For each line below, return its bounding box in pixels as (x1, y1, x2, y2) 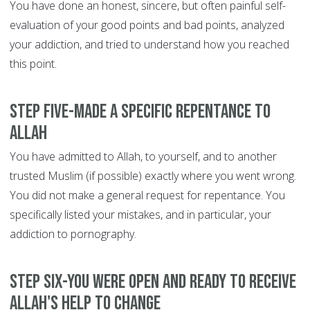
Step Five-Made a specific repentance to (10, 100, 271, 125)
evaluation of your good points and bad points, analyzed (10, 17, 284, 33)
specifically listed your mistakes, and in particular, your (10, 207, 271, 223)
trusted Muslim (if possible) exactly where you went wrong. (10, 168, 296, 184)
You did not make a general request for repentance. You (10, 188, 285, 203)
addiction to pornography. (10, 226, 136, 242)
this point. (10, 56, 57, 72)
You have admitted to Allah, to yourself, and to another (10, 149, 277, 165)
